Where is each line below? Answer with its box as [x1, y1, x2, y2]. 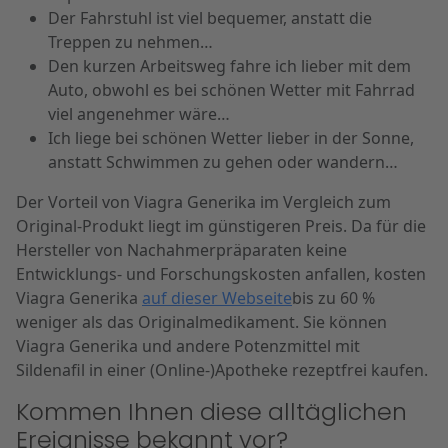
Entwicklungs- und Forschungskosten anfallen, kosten [16, 263, 426, 285]
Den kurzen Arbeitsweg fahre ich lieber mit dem [48, 55, 411, 77]
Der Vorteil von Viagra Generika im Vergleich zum [16, 191, 391, 213]
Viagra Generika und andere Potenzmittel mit [16, 335, 360, 357]
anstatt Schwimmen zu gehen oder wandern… [48, 151, 398, 173]
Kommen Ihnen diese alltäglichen [16, 395, 407, 428]
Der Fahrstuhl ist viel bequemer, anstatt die [48, 7, 372, 29]
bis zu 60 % [292, 287, 375, 309]
